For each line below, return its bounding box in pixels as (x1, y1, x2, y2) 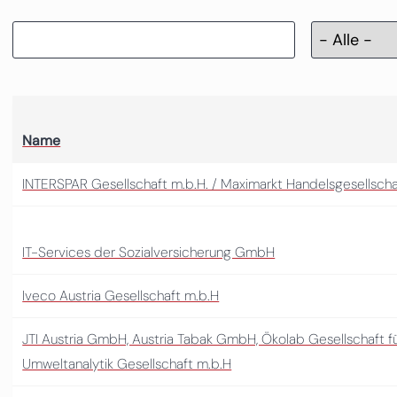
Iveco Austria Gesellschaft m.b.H (22, 285, 220, 305)
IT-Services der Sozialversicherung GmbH (22, 242, 276, 261)
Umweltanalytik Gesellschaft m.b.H (22, 354, 232, 373)
